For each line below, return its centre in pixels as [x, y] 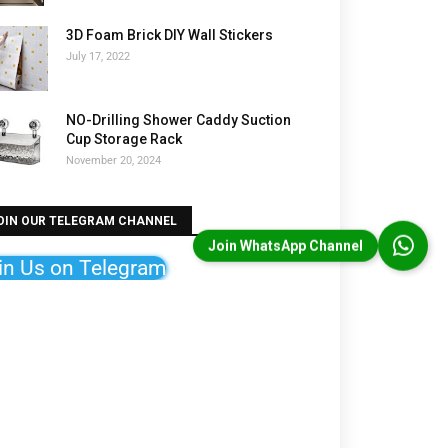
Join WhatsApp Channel [285, 244]
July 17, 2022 [98, 56]
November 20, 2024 [113, 160]
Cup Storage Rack [124, 139]
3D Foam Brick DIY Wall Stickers [169, 35]
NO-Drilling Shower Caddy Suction [178, 120]
